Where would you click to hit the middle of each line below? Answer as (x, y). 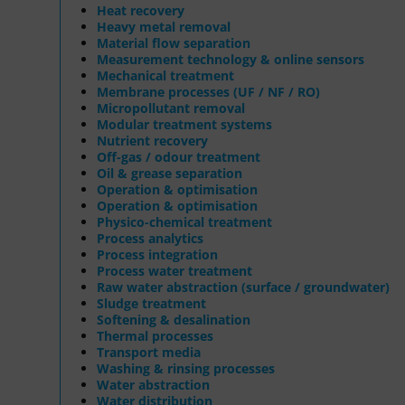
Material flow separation (174, 42)
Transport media (149, 352)
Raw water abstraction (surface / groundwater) (243, 287)
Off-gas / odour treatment (179, 156)
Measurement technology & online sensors (231, 59)
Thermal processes (155, 335)
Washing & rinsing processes (186, 368)
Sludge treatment (151, 303)
